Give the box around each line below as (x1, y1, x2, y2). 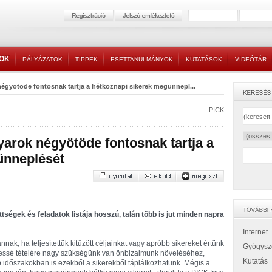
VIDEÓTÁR (235, 56, 267, 63)
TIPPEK (75, 56, 98, 63)
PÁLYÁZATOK (22, 56, 63, 63)
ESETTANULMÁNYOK (110, 56, 173, 63)
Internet (243, 228, 268, 236)
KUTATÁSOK (186, 56, 222, 63)
